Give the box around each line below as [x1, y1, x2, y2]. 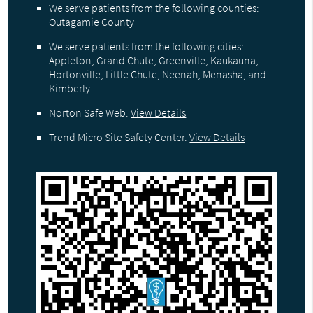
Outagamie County [49, 15, 135, 29]
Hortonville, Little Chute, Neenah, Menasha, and [49, 67, 267, 82]
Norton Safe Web [49, 105, 126, 120]
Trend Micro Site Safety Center [49, 130, 185, 145]
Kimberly [49, 81, 91, 96]
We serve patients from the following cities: [49, 39, 245, 54]
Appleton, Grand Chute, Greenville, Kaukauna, [49, 53, 259, 68]
